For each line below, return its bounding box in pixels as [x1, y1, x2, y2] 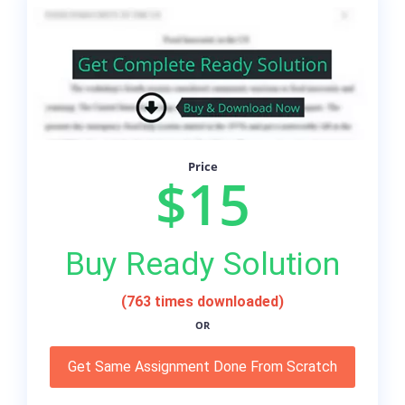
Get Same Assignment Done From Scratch [68, 358, 337, 376]
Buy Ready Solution [65, 245, 340, 284]
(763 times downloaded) [121, 293, 284, 311]
